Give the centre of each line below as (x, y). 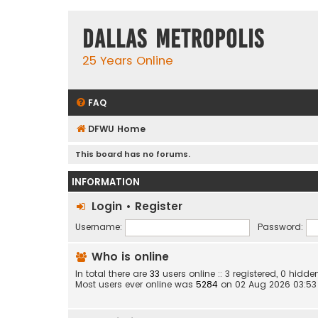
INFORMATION (106, 182)
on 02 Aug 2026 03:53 (267, 284)
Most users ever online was (136, 284)
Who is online (128, 256)
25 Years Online (128, 61)
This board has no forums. (133, 154)
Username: (99, 227)
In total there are (113, 273)
